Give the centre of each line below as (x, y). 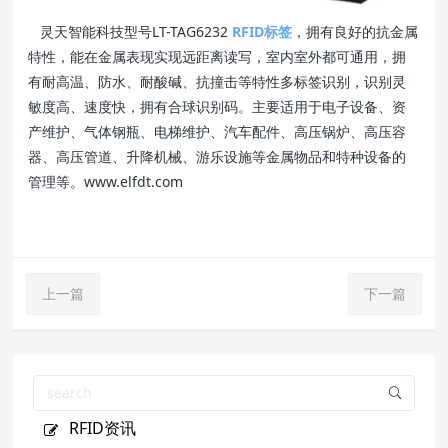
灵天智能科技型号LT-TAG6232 (130, 32)
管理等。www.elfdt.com (106, 182)
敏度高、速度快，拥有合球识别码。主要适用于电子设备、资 (217, 107)
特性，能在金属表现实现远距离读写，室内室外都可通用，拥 (217, 57)
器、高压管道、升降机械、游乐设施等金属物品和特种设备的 (217, 157)
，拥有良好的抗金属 (355, 32)
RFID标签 (262, 32)
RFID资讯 (103, 427)
